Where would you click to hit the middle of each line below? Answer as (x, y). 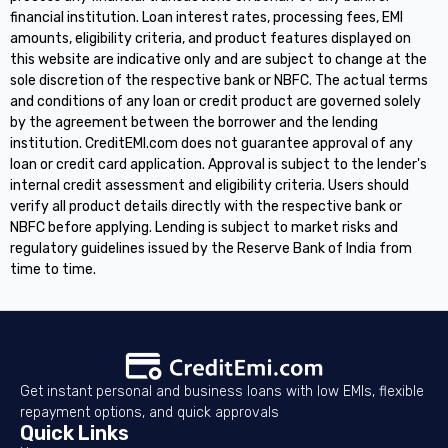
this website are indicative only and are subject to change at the (218, 59)
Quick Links (74, 432)
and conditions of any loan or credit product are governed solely (215, 101)
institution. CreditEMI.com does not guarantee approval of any (211, 143)
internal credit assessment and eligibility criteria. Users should (209, 185)
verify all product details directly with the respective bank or (206, 206)
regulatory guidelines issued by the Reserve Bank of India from (211, 248)
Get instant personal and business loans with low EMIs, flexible (222, 391)
